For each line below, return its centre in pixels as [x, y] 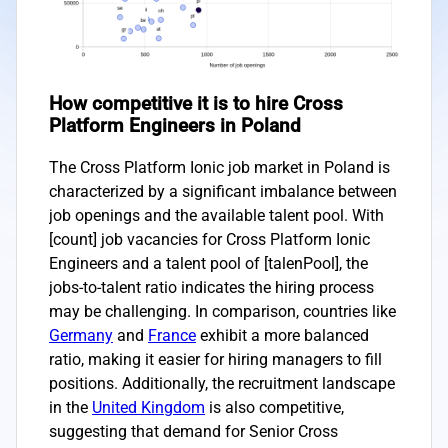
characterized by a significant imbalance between [223, 191]
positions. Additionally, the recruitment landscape [222, 383]
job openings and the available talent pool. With [216, 215]
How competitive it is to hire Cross [196, 103]
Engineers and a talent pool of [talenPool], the [208, 263]
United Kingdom [148, 407]
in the [70, 407]
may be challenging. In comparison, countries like [222, 311]
